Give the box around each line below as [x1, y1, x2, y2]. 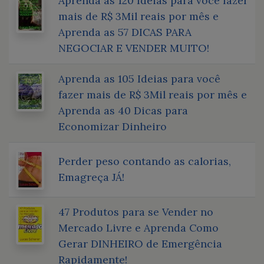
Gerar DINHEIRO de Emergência [58, 236, 222, 250]
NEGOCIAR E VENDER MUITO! [58, 41, 209, 55]
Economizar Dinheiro [58, 119, 167, 133]
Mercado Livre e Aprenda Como [58, 220, 219, 235]
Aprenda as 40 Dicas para [58, 103, 188, 117]
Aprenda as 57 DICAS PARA [58, 25, 192, 39]
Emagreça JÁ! [58, 170, 124, 184]
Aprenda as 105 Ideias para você [58, 71, 220, 85]
